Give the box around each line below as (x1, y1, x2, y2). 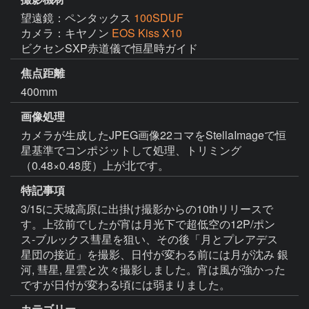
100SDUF (134, 10, 183, 26)
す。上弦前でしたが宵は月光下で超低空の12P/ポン (21, 215, 275, 232)
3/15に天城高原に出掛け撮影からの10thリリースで (21, 200, 273, 217)
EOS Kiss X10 (112, 25, 182, 41)
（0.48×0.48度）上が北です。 (21, 157, 169, 173)
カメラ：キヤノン (21, 25, 112, 41)
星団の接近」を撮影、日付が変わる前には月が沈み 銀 (21, 246, 288, 262)
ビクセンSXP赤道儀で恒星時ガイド (21, 40, 198, 57)
